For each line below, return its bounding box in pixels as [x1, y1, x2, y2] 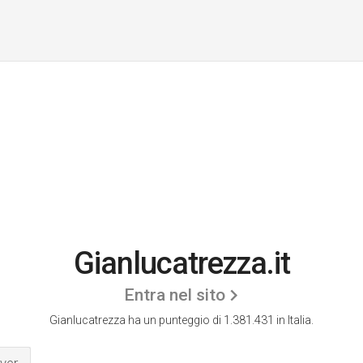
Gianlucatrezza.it [73, 246, 290, 281]
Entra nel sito [124, 285, 225, 305]
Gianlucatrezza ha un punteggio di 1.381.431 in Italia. [49, 314, 314, 327]
